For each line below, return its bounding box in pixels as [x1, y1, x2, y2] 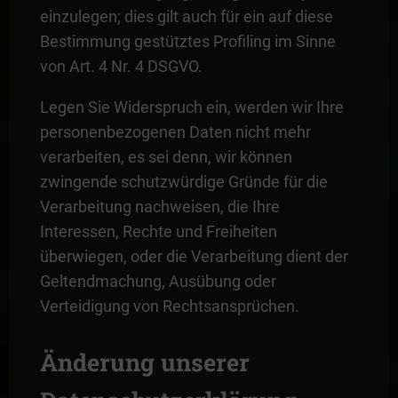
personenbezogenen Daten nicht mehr [39, 122, 311, 141]
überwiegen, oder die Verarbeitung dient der [39, 246, 348, 266]
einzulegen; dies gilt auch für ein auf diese [39, 6, 333, 26]
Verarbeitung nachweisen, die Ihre [39, 196, 280, 216]
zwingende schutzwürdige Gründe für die [39, 171, 328, 191]
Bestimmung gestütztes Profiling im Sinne [39, 31, 336, 51]
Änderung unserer [39, 346, 250, 378]
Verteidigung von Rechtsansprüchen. [39, 296, 299, 315]
